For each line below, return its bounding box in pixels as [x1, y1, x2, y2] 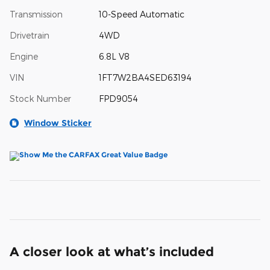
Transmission [10, 9, 63, 20]
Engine [10, 51, 38, 62]
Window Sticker [24, 118, 92, 129]
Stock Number [10, 93, 71, 104]
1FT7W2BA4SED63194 [98, 72, 192, 83]
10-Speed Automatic [98, 9, 184, 20]
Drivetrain [10, 30, 49, 41]
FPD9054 [98, 93, 138, 104]
